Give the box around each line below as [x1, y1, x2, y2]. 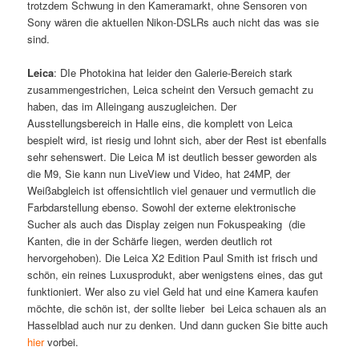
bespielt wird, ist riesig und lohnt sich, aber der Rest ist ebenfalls [27, 132, 328, 148]
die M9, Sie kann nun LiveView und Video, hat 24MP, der [27, 166, 291, 182]
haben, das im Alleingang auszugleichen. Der [27, 99, 237, 115]
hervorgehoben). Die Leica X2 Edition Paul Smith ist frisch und [27, 250, 318, 266]
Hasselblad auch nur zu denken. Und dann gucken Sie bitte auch [27, 317, 329, 333]
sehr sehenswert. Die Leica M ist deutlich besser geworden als [27, 149, 318, 165]
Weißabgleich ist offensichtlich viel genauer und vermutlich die [27, 183, 317, 199]
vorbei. [44, 334, 79, 350]
